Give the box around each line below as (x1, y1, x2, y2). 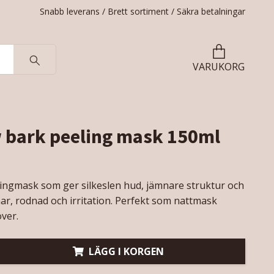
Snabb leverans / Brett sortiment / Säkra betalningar (40, 6, 245, 17)
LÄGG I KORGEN (88, 244, 164, 258)
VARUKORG (193, 60, 245, 74)
